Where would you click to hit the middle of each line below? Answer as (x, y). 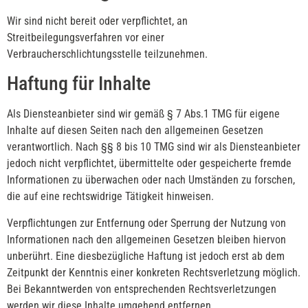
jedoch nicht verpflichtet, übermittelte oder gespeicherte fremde (149, 164)
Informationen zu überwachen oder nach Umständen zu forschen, (151, 180)
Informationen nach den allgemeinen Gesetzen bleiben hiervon (146, 239)
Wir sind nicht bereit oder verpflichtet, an (97, 21)
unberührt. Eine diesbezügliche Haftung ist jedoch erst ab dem (146, 256)
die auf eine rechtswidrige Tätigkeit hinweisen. (110, 197)
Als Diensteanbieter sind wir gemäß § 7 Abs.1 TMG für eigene (143, 114)
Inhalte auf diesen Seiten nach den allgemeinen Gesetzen (135, 131)
